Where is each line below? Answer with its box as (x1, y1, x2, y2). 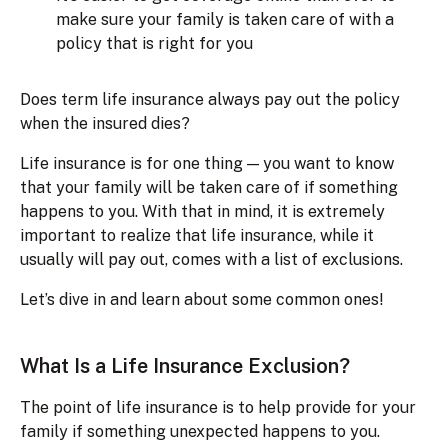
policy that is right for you (56, 33, 253, 53)
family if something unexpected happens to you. (20, 421, 380, 441)
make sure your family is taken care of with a (56, 9, 394, 29)
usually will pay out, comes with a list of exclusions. (20, 249, 403, 269)
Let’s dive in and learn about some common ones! (20, 289, 384, 309)
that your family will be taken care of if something (20, 177, 398, 197)
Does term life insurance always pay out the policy (20, 89, 400, 109)
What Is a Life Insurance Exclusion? (20, 353, 350, 378)
